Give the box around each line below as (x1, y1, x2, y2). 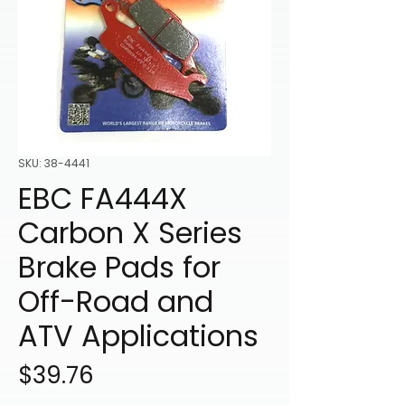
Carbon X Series (18, 212, 242, 254)
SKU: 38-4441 (18, 155, 89, 172)
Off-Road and (18, 281, 213, 323)
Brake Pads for (18, 247, 221, 288)
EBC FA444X (18, 178, 187, 220)
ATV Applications (18, 316, 259, 357)
